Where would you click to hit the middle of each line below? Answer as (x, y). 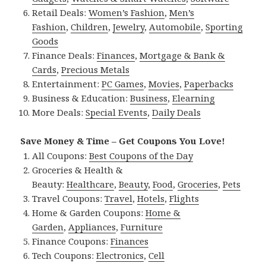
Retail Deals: (61, 13)
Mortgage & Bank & (183, 56)
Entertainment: (67, 84)
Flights (184, 199)
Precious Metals (96, 70)
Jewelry (129, 27)
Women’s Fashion (127, 13)
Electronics (120, 256)
